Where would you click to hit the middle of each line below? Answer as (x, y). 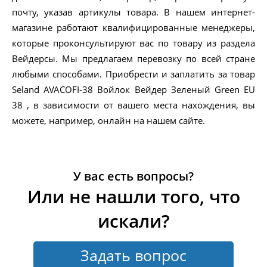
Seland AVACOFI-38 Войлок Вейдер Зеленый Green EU (133, 90)
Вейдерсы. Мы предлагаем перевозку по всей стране (133, 59)
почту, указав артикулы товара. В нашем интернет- (133, 12)
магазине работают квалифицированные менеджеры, (133, 28)
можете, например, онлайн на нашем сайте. (108, 121)
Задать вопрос (133, 255)
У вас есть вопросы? (133, 176)
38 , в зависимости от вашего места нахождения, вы (133, 105)
